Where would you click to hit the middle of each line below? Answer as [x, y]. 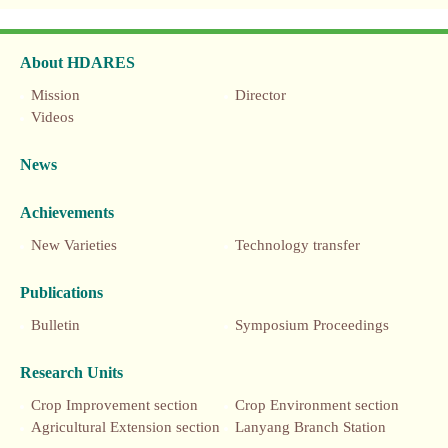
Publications [61, 292]
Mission [55, 95]
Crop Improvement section [114, 405]
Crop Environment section [317, 405]
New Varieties [74, 245]
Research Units [71, 372]
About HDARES [77, 62]
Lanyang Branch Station [310, 427]
